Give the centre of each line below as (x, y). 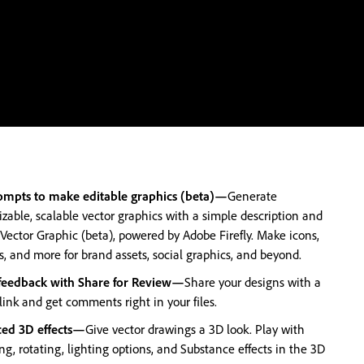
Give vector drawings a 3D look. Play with (195, 329)
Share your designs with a (253, 282)
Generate (252, 196)
